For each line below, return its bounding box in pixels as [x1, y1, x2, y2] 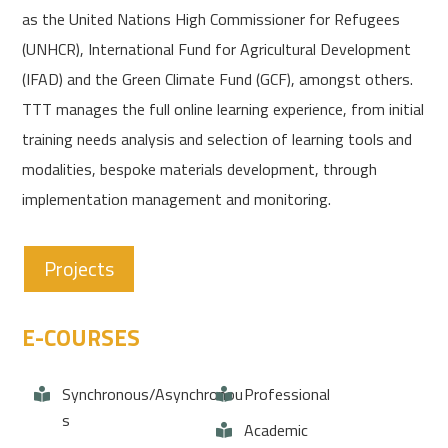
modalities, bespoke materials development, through [22, 157, 378, 181]
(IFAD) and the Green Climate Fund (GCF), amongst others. [22, 67, 414, 91]
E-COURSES [22, 320, 141, 355]
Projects [44, 253, 115, 284]
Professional [244, 382, 330, 406]
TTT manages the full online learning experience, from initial [22, 97, 425, 121]
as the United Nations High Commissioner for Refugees [22, 7, 401, 31]
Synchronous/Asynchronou [62, 382, 244, 406]
